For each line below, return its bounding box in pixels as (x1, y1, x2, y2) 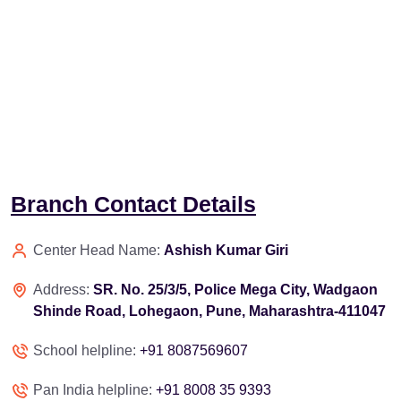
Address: (33, 281, 93, 297)
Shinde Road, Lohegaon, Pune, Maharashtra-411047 (33, 303, 386, 319)
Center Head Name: (33, 242, 164, 258)
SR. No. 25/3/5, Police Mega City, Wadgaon (93, 281, 378, 297)
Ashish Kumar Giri (164, 242, 288, 258)
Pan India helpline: (33, 381, 156, 397)
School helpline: (33, 342, 140, 358)
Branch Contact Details (11, 191, 256, 217)
